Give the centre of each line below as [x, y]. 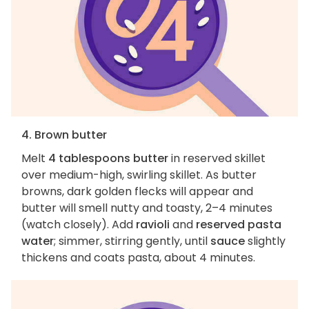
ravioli [153, 225]
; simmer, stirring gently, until [132, 241]
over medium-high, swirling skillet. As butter [139, 175]
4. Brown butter [64, 135]
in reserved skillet [217, 159]
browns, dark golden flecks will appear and [137, 192]
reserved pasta [239, 225]
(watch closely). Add [79, 225]
